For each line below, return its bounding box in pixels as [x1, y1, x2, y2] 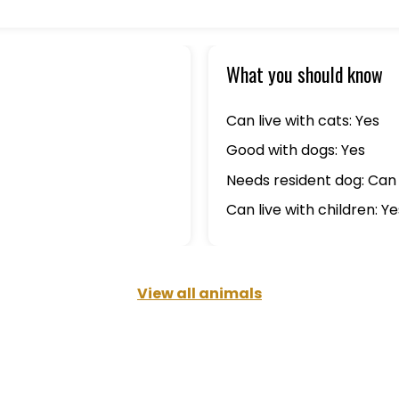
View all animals [137, 283, 262, 304]
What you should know [226, 60, 383, 88]
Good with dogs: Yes [226, 140, 365, 161]
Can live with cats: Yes [226, 110, 379, 131]
